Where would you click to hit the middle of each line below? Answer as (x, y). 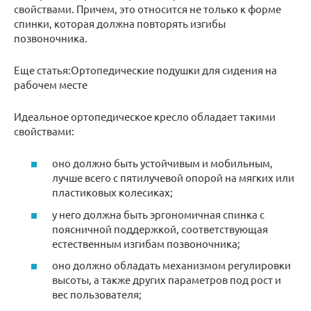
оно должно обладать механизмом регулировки (171, 265)
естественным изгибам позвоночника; (146, 243)
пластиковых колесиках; (112, 192)
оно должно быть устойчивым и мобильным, (162, 163)
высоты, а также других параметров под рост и (167, 280)
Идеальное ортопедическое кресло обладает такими (145, 116)
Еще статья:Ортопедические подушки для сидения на (145, 69)
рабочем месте (51, 84)
